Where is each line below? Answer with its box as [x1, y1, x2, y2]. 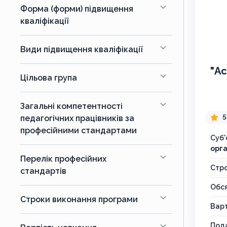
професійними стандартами [20, 126, 137, 135]
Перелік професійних [20, 154, 106, 164]
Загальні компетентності [20, 101, 123, 111]
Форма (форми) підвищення [20, 4, 133, 14]
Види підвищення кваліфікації [20, 45, 143, 54]
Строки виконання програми [20, 195, 138, 204]
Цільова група [20, 73, 77, 83]
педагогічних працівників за [20, 113, 134, 123]
